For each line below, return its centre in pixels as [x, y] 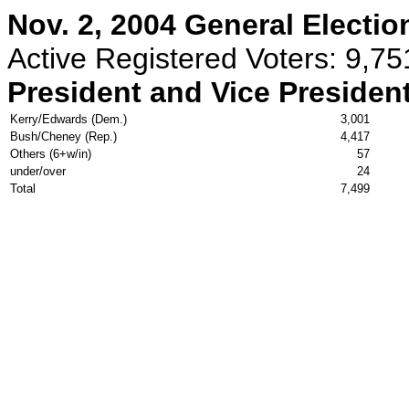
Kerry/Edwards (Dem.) [70, 119]
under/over [38, 171]
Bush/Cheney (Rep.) [65, 136]
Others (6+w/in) [51, 154]
